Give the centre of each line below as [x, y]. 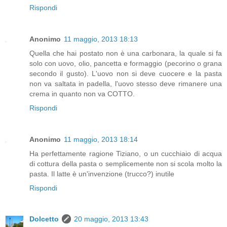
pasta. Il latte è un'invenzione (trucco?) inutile [102, 174]
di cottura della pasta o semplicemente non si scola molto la [126, 163]
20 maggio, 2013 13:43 [111, 219]
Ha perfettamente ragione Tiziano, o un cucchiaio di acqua [126, 153]
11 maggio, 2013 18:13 [101, 39]
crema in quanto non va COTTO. [82, 93]
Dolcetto [44, 219]
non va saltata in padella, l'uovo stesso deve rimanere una [126, 83]
